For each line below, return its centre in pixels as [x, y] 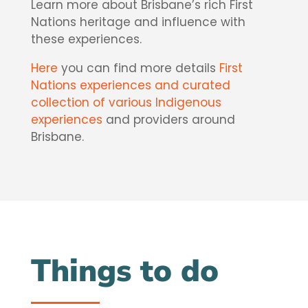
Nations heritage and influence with [138, 22]
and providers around [168, 120]
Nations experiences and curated [130, 86]
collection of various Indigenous [126, 103]
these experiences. [86, 40]
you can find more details [138, 68]
